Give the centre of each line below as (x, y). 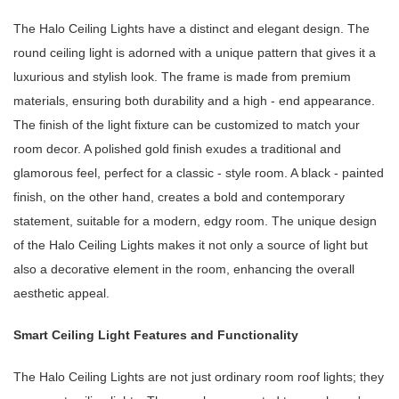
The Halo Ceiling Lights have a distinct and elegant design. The (191, 29)
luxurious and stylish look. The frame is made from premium (182, 77)
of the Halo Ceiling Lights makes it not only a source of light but (191, 245)
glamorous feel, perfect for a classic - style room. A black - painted (199, 173)
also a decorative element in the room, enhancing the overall (184, 269)
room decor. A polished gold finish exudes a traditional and (177, 149)
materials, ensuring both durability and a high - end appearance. (194, 101)
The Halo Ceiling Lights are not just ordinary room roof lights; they (199, 377)
